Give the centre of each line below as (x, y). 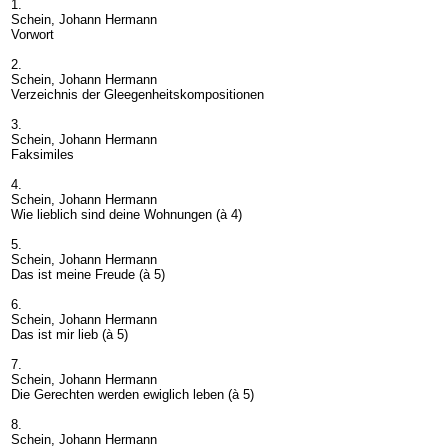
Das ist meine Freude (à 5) (88, 274)
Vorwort (32, 34)
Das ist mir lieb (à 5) (69, 334)
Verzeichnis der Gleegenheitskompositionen (137, 94)
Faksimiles (42, 154)
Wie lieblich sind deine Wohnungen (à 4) (126, 214)
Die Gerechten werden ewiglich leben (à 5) (132, 394)
